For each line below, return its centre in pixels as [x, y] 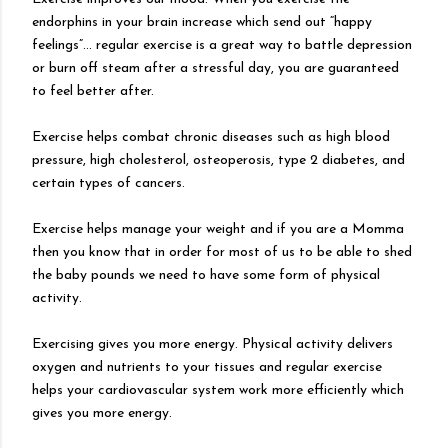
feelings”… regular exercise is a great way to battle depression [222, 45]
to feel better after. [93, 91]
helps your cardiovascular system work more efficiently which [218, 390]
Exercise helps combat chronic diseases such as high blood [211, 137]
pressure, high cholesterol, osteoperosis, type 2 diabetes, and [218, 160]
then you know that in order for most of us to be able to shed [222, 252]
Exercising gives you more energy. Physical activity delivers [212, 344]
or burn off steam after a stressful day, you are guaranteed [215, 68]
